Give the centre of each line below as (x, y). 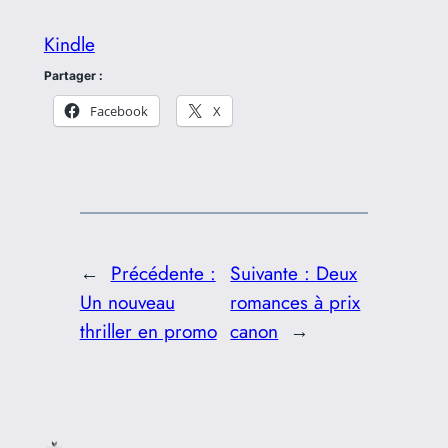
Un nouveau (127, 301)
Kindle (69, 44)
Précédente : (163, 272)
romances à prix (295, 301)
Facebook (118, 111)
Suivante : (273, 272)
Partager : (73, 76)
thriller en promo (148, 330)
